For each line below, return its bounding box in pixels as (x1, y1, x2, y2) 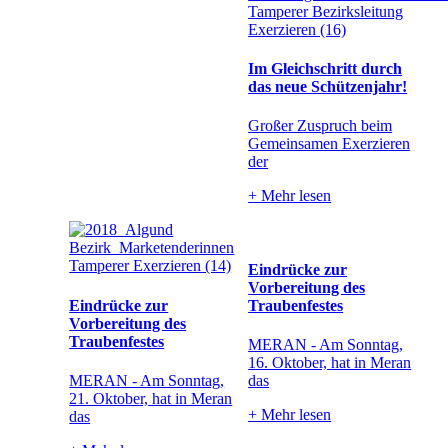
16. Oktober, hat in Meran (248, 354, 412, 371)
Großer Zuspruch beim (248, 117, 393, 135)
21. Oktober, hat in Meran (69, 390, 233, 407)
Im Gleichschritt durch (248, 60, 403, 78)
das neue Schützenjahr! (248, 78, 408, 96)
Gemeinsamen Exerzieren (248, 135, 411, 153)
